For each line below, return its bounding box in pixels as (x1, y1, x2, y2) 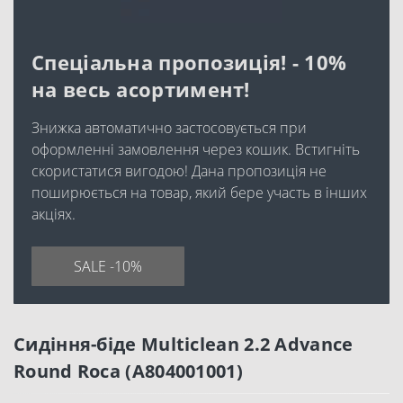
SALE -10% (74, 256, 142, 276)
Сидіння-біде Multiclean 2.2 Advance (13, 332, 354, 356)
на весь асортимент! (31, 76, 250, 103)
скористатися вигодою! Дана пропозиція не (31, 161, 327, 181)
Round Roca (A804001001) (13, 359, 243, 383)
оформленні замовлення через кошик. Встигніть (31, 139, 360, 159)
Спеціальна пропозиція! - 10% (31, 49, 347, 76)
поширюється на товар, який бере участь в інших (31, 183, 367, 202)
